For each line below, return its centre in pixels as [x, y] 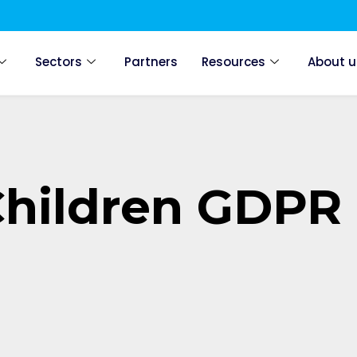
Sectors [59, 61]
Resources [234, 61]
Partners [151, 61]
